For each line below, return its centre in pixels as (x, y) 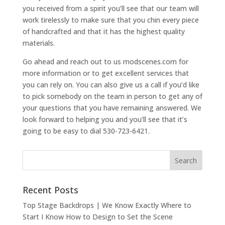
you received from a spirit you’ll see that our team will (110, 9)
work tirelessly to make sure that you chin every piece (110, 20)
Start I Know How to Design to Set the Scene (97, 217)
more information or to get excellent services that (105, 73)
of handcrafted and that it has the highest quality (103, 32)
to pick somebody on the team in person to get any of (112, 96)
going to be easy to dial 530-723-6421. (86, 131)
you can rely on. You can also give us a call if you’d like (111, 85)
